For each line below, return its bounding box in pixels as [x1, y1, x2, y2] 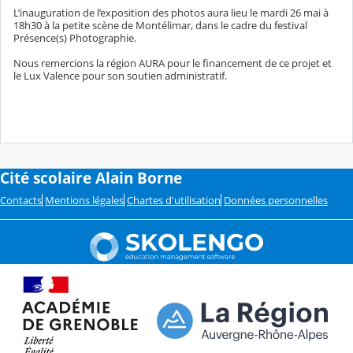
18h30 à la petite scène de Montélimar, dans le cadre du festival [13, 18, 307, 33]
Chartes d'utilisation [127, 192, 221, 207]
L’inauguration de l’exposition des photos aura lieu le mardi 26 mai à [13, 6, 329, 20]
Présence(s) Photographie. [13, 31, 136, 46]
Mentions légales [45, 192, 124, 207]
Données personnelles [224, 192, 328, 207]
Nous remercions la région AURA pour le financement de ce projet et [13, 56, 332, 71]
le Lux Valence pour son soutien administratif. [13, 69, 227, 84]
